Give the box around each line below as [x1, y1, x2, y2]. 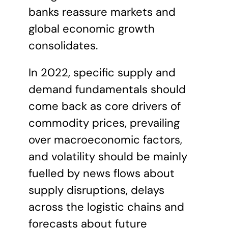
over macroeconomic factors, [28, 132, 182, 147]
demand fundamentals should [28, 82, 186, 97]
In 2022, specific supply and [28, 65, 176, 80]
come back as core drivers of [28, 99, 181, 113]
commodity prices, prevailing [28, 116, 180, 130]
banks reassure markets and [28, 5, 176, 19]
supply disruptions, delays [28, 183, 164, 197]
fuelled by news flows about [28, 166, 175, 181]
